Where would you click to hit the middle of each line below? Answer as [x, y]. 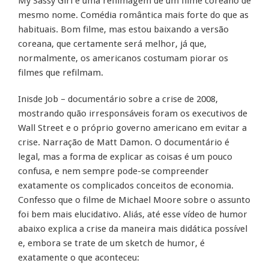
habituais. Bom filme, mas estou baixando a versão [123, 30]
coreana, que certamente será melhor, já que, [112, 44]
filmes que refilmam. [61, 73]
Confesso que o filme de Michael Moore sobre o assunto [134, 200]
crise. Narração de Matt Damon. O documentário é [124, 143]
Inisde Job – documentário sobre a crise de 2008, [118, 99]
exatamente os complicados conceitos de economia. [126, 186]
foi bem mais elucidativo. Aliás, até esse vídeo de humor [133, 215]
